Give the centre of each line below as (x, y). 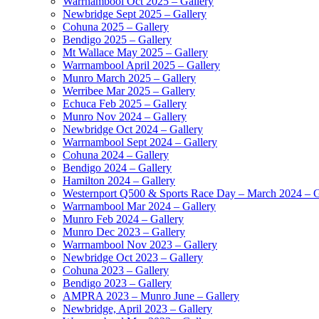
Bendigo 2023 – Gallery (117, 283)
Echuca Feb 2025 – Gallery (125, 104)
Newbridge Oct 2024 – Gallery (133, 130)
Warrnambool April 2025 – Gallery (141, 66)
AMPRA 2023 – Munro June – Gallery (151, 296)
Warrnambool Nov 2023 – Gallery (140, 245)
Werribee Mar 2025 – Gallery (129, 91)
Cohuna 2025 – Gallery (116, 27)
